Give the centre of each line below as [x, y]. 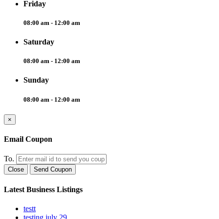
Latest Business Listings [43, 189]
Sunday [36, 80]
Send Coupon [53, 170]
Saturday [39, 42]
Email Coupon [28, 139]
